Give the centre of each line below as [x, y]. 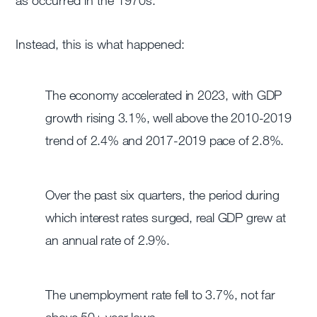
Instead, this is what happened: [100, 44]
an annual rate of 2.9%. [108, 240]
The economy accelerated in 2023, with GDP [164, 95]
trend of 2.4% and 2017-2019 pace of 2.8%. [165, 140]
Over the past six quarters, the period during [162, 195]
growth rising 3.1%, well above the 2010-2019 [168, 118]
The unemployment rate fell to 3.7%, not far [160, 295]
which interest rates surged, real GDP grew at [166, 218]
